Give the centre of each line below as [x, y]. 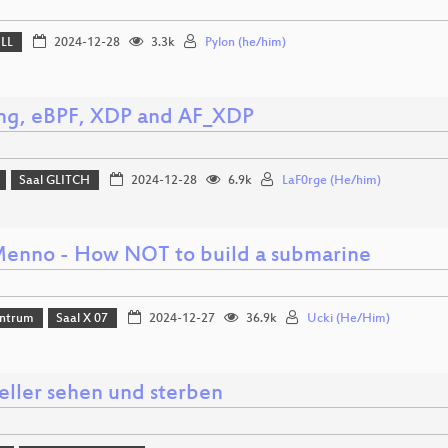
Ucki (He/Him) [348, 319]
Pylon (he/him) [245, 43]
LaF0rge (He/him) [331, 181]
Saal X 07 [82, 319]
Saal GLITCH [55, 181]
